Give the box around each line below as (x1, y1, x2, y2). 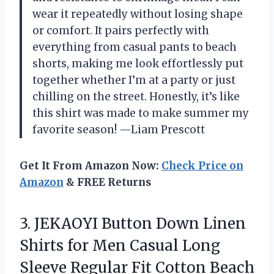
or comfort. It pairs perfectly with (32, 23, 209, 37)
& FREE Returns (64, 175, 151, 189)
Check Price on (161, 158, 243, 172)
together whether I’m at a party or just (32, 73, 235, 87)
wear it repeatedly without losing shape (32, 7, 243, 21)
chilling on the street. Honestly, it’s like (32, 89, 240, 103)
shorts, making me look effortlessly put (32, 56, 243, 70)
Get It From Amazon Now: (20, 158, 161, 172)
